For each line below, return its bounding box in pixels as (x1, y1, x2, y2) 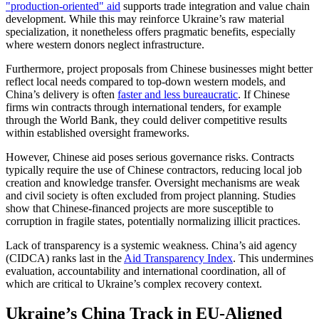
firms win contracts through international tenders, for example (6, 100, 281, 113)
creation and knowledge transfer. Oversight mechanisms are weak (6, 176, 300, 189)
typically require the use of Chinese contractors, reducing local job (6, 163, 302, 176)
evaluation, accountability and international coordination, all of (6, 264, 286, 277)
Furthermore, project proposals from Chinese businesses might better (6, 62, 313, 75)
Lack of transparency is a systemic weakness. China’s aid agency (6, 239, 297, 251)
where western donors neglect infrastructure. (6, 38, 204, 51)
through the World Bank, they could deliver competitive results (6, 113, 287, 126)
